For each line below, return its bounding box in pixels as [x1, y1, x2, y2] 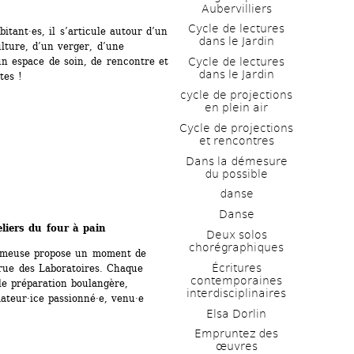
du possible [205, 167, 268, 180]
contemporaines [190, 273, 282, 287]
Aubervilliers [201, 2, 272, 15]
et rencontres [198, 134, 274, 147]
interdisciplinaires [186, 286, 286, 299]
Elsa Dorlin [206, 307, 266, 320]
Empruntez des [194, 327, 278, 341]
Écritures [211, 261, 262, 274]
